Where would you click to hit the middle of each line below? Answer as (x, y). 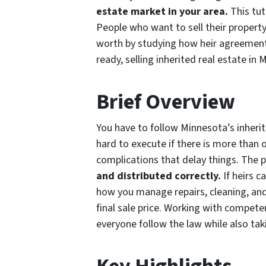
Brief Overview (166, 102)
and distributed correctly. (159, 176)
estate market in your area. (162, 12)
